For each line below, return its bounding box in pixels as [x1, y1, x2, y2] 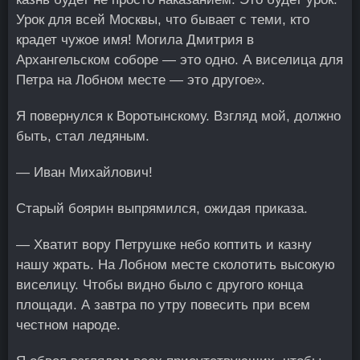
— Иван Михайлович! [16, 165, 153, 180]
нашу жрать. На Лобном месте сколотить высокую [16, 257, 335, 272]
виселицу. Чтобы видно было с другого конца [16, 277, 303, 292]
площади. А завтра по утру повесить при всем [16, 297, 310, 313]
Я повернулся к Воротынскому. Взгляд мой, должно [16, 108, 341, 124]
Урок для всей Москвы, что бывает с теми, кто [16, 12, 309, 27]
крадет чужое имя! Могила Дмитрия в [16, 32, 254, 47]
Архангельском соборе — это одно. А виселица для [16, 52, 343, 67]
